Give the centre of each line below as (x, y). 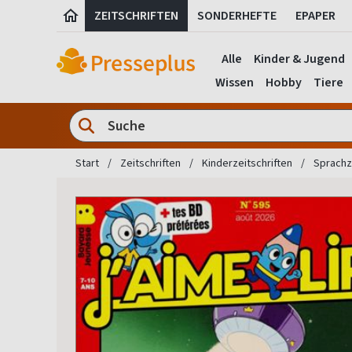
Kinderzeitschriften (247, 163)
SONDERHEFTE (237, 15)
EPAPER (315, 15)
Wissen (234, 82)
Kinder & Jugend (299, 59)
